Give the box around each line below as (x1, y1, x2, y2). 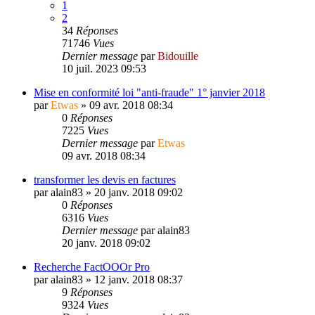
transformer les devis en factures (34, 173, 176, 186)
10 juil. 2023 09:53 (62, 62, 146, 75)
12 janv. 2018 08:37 (94, 273, 183, 285)
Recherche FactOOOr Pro (34, 260, 150, 273)
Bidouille (157, 49, 198, 62)
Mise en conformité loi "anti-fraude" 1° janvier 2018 (34, 86, 265, 98)
